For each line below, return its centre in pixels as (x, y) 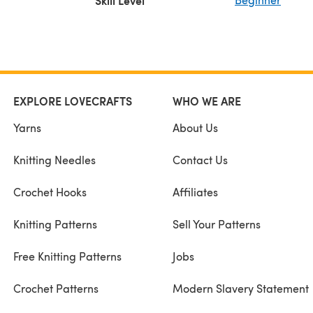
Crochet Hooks (50, 191)
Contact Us (200, 159)
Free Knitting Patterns (67, 256)
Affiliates (195, 191)
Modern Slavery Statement (240, 288)
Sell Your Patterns (216, 224)
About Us (195, 127)
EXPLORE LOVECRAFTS (73, 101)
